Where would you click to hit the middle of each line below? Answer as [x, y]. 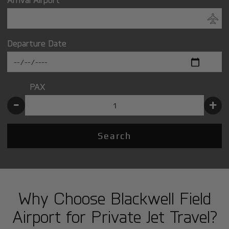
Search [114, 136]
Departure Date [37, 43]
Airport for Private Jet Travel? [114, 216]
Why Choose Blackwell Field [114, 198]
